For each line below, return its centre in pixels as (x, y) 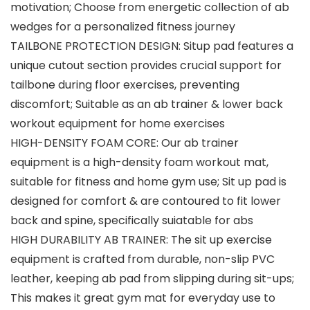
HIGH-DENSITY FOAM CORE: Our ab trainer (125, 143)
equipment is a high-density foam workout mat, (139, 163)
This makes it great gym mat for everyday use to (143, 298)
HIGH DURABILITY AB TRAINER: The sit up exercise (141, 240)
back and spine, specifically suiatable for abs (132, 221)
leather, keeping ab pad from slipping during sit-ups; (152, 279)
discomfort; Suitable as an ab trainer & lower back (147, 104)
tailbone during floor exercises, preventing (125, 85)
